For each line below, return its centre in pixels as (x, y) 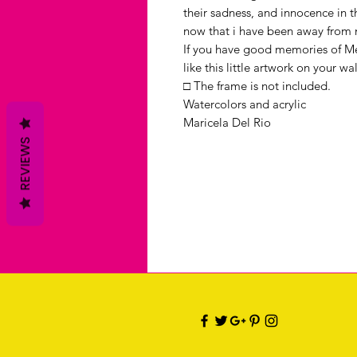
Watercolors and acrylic (245, 104)
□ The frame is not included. (257, 86)
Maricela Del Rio (227, 122)
